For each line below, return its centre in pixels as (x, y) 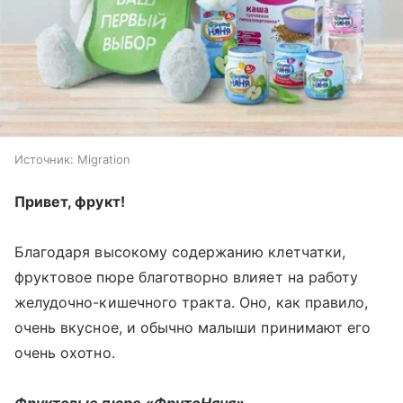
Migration (104, 159)
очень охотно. (65, 353)
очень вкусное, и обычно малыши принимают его (193, 327)
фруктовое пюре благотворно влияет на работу (187, 277)
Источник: (44, 159)
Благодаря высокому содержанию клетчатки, (180, 252)
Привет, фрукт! (70, 201)
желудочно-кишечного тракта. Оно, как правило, (192, 302)
